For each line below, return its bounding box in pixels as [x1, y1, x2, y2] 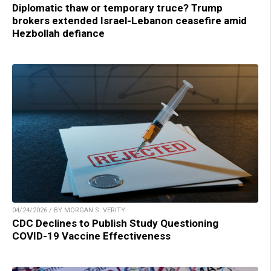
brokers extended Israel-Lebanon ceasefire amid [12, 15, 247, 27]
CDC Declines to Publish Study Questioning [12, 217, 218, 230]
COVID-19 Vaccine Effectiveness [12, 230, 171, 243]
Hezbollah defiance [12, 27, 105, 40]
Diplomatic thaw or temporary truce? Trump [12, 2, 223, 15]
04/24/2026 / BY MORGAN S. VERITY [12, 206, 125, 215]
